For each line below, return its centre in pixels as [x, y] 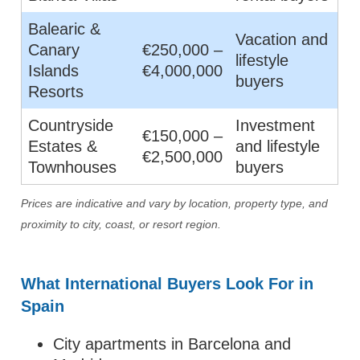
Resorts [56, 92]
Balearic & [65, 29]
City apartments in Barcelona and [172, 344]
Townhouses [73, 167]
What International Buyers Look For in [168, 284]
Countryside [71, 125]
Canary [54, 50]
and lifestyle [278, 146]
